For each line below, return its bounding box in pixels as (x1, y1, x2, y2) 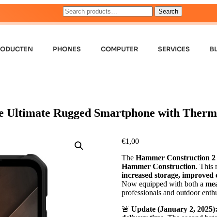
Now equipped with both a (121, 179, 205, 188)
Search (158, 8, 178, 15)
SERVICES (158, 45, 190, 53)
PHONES (53, 45, 81, 53)
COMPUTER (101, 45, 139, 53)
